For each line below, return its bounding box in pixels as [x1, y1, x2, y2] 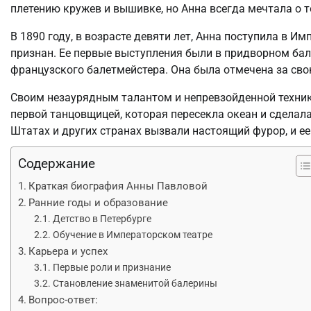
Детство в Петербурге [52, 212, 151, 225]
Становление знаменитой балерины [52, 277, 217, 289]
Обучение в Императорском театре [52, 228, 212, 241]
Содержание [18, 155, 95, 171]
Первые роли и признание [52, 261, 171, 274]
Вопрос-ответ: [28, 293, 99, 306]
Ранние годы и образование [28, 196, 169, 209]
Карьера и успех [28, 244, 108, 258]
